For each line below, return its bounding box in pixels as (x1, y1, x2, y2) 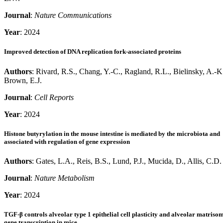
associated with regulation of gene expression (4, 137, 130, 145)
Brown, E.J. (4, 76, 42, 85)
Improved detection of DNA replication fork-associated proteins (4, 48, 181, 56)
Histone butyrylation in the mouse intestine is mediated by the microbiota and (4, 129, 220, 137)
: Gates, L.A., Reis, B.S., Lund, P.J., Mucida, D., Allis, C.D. (32, 156, 222, 165)
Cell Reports (34, 93, 74, 102)
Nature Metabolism (34, 173, 95, 182)
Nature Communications (34, 11, 111, 20)
